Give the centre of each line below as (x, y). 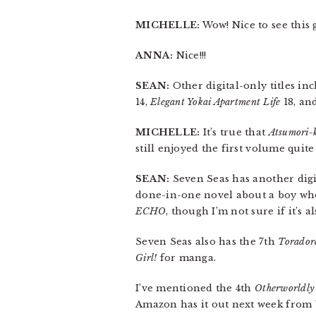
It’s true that (234, 132)
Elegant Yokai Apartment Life (215, 102)
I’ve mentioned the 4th (195, 288)
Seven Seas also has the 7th (207, 242)
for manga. (187, 258)
